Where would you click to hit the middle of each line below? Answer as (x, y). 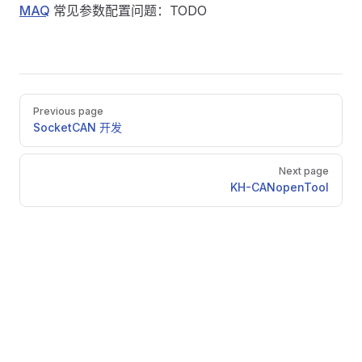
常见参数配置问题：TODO (128, 11)
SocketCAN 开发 (78, 127)
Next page (304, 171)
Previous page (68, 111)
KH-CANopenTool (280, 187)
